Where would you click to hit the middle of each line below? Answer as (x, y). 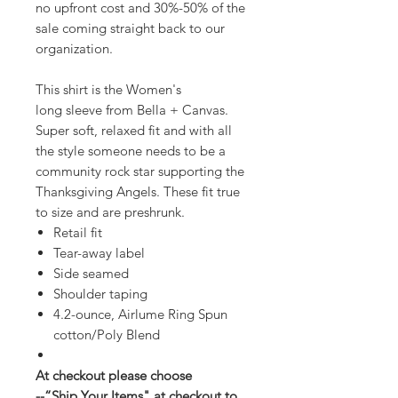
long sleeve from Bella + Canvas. (132, 109)
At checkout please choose (114, 375)
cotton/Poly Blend (107, 334)
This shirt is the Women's (108, 89)
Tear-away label (99, 252)
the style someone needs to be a (131, 150)
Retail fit (78, 232)
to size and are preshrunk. (110, 211)
